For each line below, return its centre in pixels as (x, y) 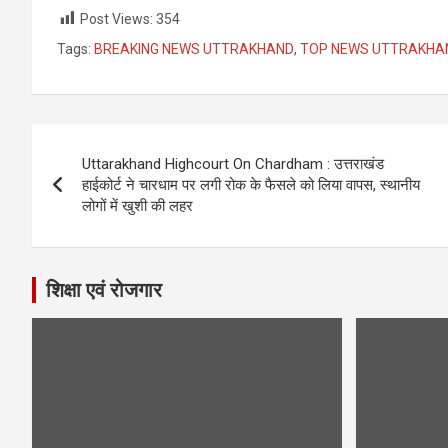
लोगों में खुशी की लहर (137, 206)
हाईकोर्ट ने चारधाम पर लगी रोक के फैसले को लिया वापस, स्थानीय (251, 185)
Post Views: (116, 18)
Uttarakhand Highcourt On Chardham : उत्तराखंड (233, 164)
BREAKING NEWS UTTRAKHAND (194, 49)
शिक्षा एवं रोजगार (104, 290)
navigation (105, 184)
